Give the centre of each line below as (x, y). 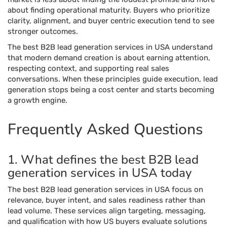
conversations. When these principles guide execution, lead (113, 79)
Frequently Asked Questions (105, 129)
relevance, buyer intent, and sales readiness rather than (106, 200)
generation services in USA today (100, 173)
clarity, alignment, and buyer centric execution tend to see (111, 21)
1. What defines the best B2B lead (103, 160)
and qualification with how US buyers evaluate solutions (107, 221)
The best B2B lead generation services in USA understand (110, 47)
